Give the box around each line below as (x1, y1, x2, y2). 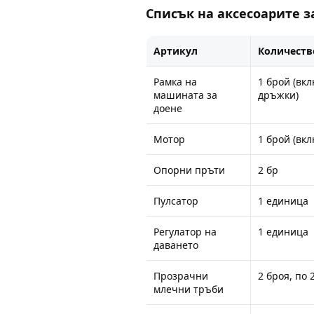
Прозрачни (153, 269, 208, 282)
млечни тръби (153, 282, 224, 296)
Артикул (153, 44, 198, 57)
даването (153, 238, 198, 252)
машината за (153, 88, 217, 102)
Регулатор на (153, 225, 217, 238)
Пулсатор (153, 194, 198, 207)
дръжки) (258, 88, 299, 102)
